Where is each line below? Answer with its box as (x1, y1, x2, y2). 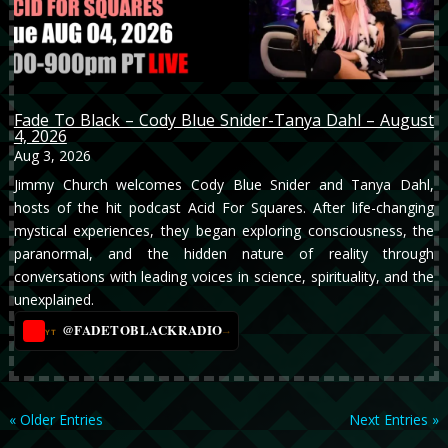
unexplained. (13, 290, 94, 310)
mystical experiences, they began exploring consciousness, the (13, 221, 435, 241)
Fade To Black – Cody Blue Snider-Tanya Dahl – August (13, 109, 435, 132)
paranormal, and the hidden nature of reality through (13, 244, 435, 264)
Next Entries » (349, 410, 440, 430)
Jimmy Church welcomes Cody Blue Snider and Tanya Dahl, (13, 175, 435, 195)
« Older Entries (8, 410, 103, 430)
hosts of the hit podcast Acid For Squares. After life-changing (13, 198, 435, 218)
